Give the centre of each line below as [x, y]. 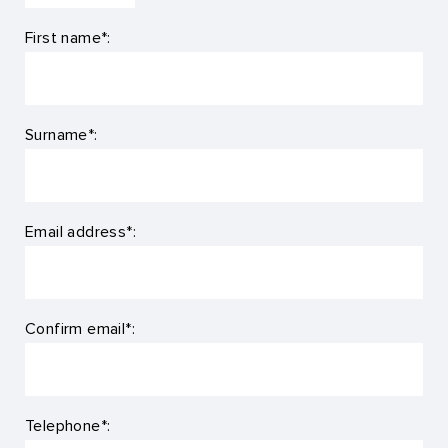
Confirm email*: [80, 328]
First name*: [68, 37]
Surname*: [61, 134]
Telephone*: [68, 425]
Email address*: [80, 231]
